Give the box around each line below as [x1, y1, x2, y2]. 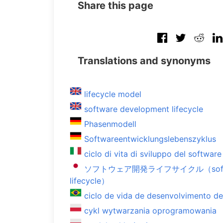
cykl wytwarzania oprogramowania [84, 206, 217, 216]
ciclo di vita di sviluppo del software [84, 149, 222, 159]
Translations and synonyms [78, 55, 211, 67]
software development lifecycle [84, 104, 203, 114]
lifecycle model [84, 89, 141, 99]
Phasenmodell [84, 119, 136, 129]
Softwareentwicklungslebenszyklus [84, 134, 216, 144]
